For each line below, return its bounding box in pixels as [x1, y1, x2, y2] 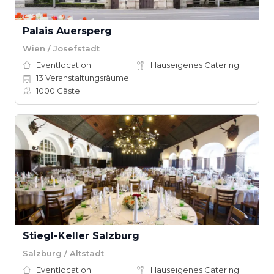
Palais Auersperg [23, 25, 112, 37]
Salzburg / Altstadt [23, 248, 104, 258]
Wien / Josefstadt [23, 43, 100, 53]
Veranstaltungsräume [43, 73, 129, 83]
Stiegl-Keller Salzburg [23, 230, 139, 242]
